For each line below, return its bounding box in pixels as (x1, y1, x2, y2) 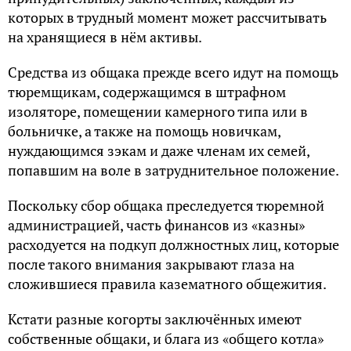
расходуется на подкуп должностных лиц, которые (8, 234, 339, 254)
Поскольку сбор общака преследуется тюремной (8, 195, 324, 215)
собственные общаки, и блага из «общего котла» (8, 328, 324, 348)
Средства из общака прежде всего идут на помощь (8, 62, 338, 81)
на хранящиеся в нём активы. (8, 27, 202, 46)
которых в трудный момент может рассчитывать (8, 7, 327, 27)
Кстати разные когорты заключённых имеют (8, 309, 302, 328)
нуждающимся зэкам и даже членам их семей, (8, 140, 309, 160)
